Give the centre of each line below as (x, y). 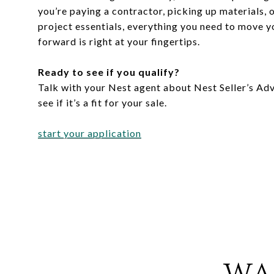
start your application (90, 133)
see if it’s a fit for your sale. (102, 102)
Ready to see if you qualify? (109, 72)
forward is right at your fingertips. (119, 41)
